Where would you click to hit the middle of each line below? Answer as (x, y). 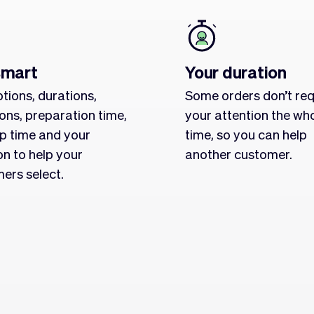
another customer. (239, 153)
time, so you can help (246, 134)
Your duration (236, 72)
